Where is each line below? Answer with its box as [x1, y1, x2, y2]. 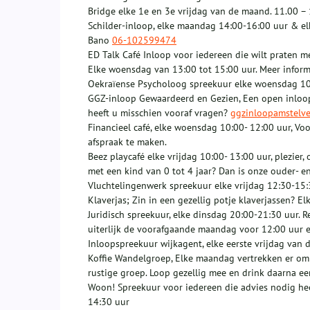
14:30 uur [88, 295, 129, 309]
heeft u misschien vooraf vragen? [88, 107, 230, 120]
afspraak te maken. [88, 136, 167, 149]
